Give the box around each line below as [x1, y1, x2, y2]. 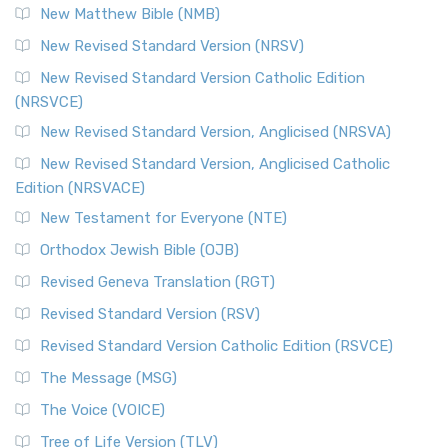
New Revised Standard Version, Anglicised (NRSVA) [40, 123, 391, 141]
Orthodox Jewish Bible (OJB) [40, 241, 239, 259]
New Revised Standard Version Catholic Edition [40, 69, 365, 87]
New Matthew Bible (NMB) [40, 5, 220, 23]
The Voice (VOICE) [40, 401, 165, 419]
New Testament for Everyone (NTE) [40, 209, 287, 227]
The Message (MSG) [40, 369, 177, 387]
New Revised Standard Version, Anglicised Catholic [40, 155, 390, 173]
